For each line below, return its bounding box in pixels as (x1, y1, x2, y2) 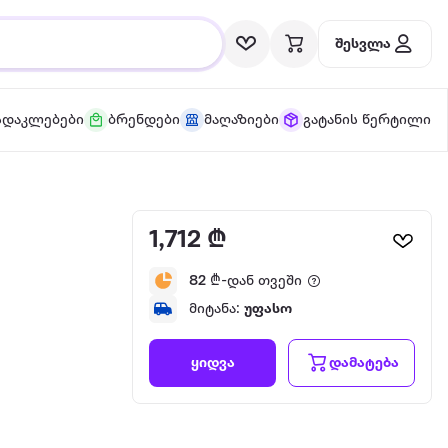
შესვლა (335, 36, 391, 52)
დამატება (328, 355, 399, 371)
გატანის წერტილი (302, 112, 431, 128)
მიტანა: (189, 301, 244, 317)
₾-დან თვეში (206, 273, 302, 289)
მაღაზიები (203, 112, 279, 128)
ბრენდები (107, 112, 180, 128)
